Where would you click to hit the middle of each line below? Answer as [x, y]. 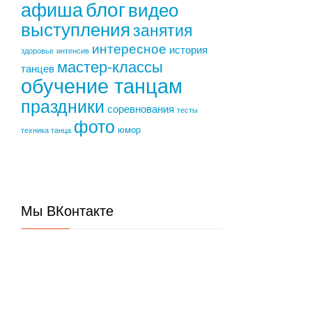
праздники [63, 105]
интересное [130, 48]
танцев [38, 68]
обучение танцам [102, 84]
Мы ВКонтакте [68, 211]
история [189, 49]
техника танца [46, 130]
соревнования [141, 108]
